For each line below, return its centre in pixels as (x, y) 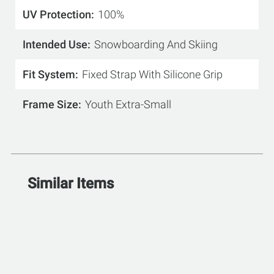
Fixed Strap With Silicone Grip (152, 74)
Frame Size (50, 104)
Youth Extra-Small (128, 104)
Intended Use (55, 44)
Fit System (49, 74)
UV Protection (57, 14)
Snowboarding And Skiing (156, 44)
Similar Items (71, 183)
